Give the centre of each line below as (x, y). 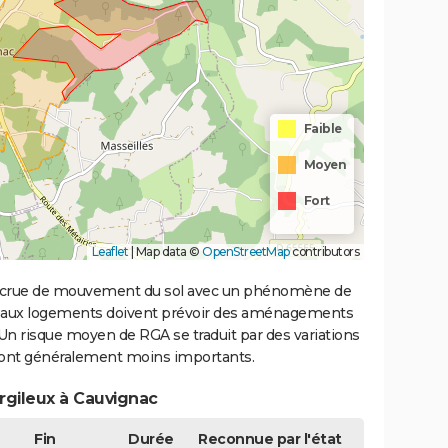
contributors (324, 252)
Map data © (167, 252)
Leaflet (109, 252)
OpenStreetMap (246, 252)
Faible (322, 129)
